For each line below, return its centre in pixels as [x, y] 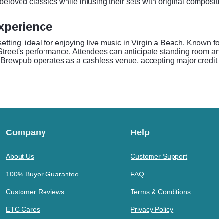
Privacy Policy [152, 209]
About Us [20, 156]
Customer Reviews [35, 192]
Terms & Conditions [161, 192]
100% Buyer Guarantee [42, 174]
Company [26, 132]
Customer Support [159, 156]
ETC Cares [23, 209]
